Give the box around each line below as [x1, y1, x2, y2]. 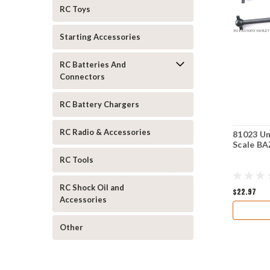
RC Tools [60, 155, 93, 165]
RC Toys [60, 4, 90, 14]
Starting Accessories [60, 32, 140, 42]
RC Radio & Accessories [60, 127, 151, 137]
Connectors [60, 72, 105, 81]
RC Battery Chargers [60, 99, 139, 109]
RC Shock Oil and [60, 183, 124, 192]
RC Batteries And [60, 60, 126, 69]
